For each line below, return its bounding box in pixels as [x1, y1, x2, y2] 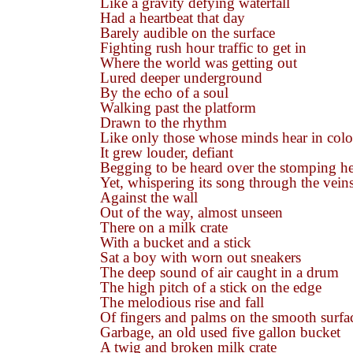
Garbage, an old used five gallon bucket [100, 324, 340, 340]
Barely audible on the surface [100, 24, 275, 41]
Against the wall [100, 189, 198, 206]
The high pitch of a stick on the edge [100, 279, 321, 295]
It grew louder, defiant [100, 144, 233, 161]
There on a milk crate [100, 219, 228, 236]
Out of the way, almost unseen [100, 204, 283, 221]
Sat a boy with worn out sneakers [100, 249, 301, 266]
